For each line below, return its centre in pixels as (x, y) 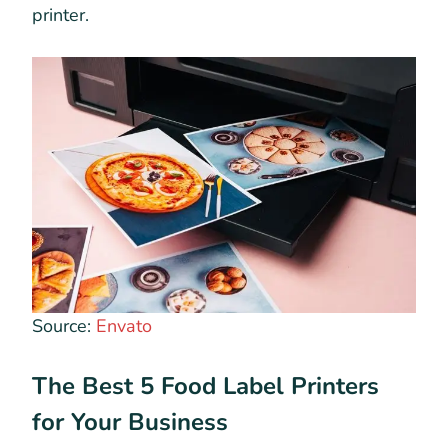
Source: (64, 325)
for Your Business (133, 421)
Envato (124, 325)
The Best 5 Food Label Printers (205, 385)
